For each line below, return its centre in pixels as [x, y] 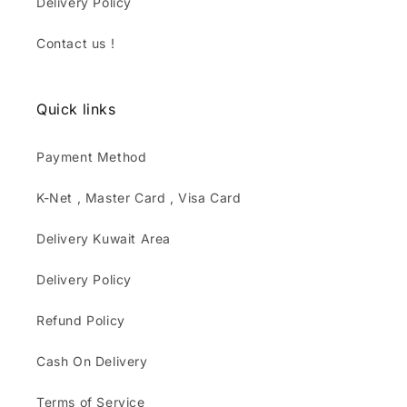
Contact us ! [76, 43]
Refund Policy [81, 320]
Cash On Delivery [92, 361]
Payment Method [92, 157]
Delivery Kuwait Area [104, 238]
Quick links [76, 109]
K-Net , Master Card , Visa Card [139, 198]
